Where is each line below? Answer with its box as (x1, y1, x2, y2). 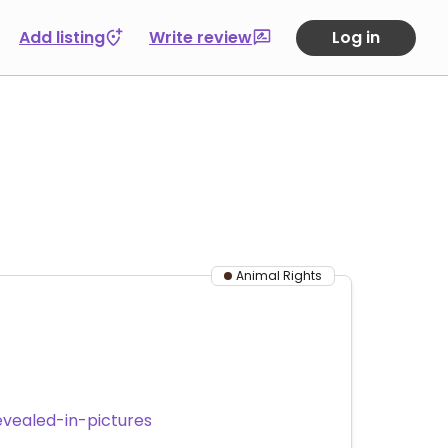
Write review (149, 25, 252, 49)
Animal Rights (236, 267, 322, 284)
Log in (332, 25, 380, 49)
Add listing (19, 25, 105, 49)
